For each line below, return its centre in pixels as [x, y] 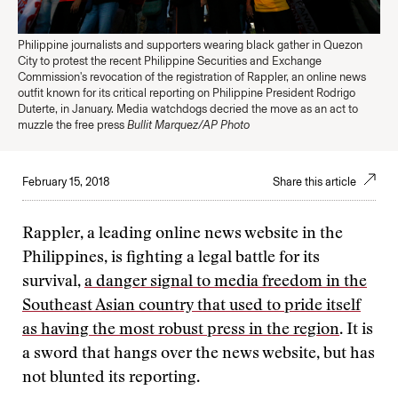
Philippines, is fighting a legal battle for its [171, 259]
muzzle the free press [72, 125]
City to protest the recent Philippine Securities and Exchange [170, 61]
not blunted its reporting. [111, 378]
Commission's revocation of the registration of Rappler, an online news [192, 77]
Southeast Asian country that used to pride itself [191, 306]
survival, [53, 283]
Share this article [316, 182]
